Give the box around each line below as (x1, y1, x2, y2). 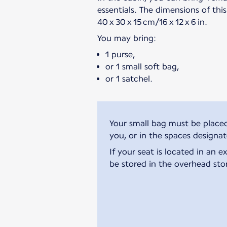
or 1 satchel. (105, 73, 153, 84)
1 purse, (105, 49, 135, 59)
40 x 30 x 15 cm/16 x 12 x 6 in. (97, 17, 207, 27)
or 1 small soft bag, (105, 61, 179, 71)
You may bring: (97, 33, 156, 43)
